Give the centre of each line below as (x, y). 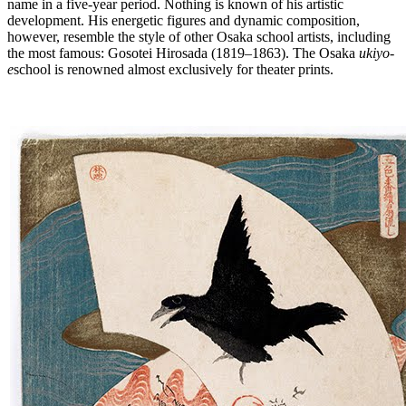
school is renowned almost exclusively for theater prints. (174, 70)
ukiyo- (377, 53)
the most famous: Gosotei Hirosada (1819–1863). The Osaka (183, 53)
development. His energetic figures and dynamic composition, (184, 21)
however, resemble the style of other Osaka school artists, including (199, 37)
